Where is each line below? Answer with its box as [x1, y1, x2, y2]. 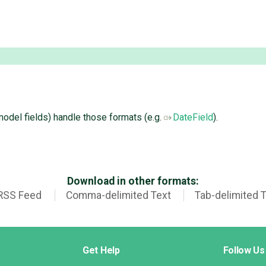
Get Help [83, 244, 120, 256]
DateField [172, 112, 213, 123]
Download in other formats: [67, 175, 199, 187]
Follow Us [223, 244, 265, 256]
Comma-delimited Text [65, 189, 171, 201]
